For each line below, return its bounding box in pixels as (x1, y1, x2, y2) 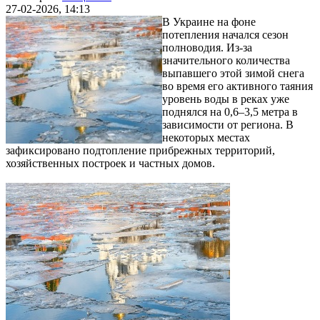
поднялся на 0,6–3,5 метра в (162, 105, 298, 118)
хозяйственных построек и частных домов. (6, 156, 215, 169)
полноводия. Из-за (162, 41, 252, 54)
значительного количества (162, 54, 290, 66)
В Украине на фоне (162, 15, 256, 28)
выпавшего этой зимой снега (162, 66, 304, 79)
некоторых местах (162, 131, 250, 144)
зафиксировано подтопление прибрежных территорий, (6, 144, 275, 156)
